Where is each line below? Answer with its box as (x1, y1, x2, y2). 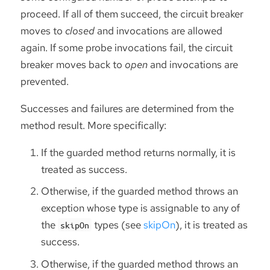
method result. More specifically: (20, 118, 166, 132)
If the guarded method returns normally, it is (41, 145, 236, 159)
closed (65, 24, 95, 37)
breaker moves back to (20, 57, 125, 71)
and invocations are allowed (95, 24, 222, 37)
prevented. (20, 74, 69, 88)
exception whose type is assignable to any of (41, 201, 240, 215)
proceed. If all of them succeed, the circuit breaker (20, 7, 243, 20)
